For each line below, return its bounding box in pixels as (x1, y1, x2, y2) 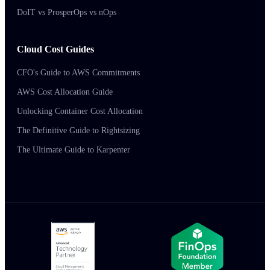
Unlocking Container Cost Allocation (17, 107, 143, 116)
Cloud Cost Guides (17, 44, 94, 55)
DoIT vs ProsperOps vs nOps (17, 8, 116, 17)
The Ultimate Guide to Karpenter (17, 145, 130, 155)
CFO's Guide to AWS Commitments (17, 68, 140, 78)
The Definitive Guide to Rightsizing (17, 126, 140, 136)
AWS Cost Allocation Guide (17, 87, 113, 97)
